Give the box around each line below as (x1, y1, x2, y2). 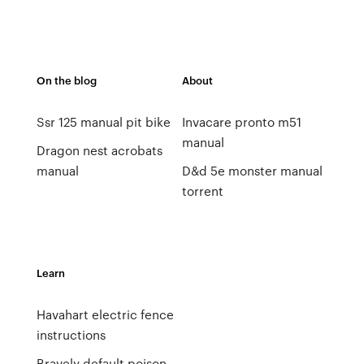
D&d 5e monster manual (181, 162, 323, 180)
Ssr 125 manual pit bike (36, 113, 171, 131)
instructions (36, 326, 106, 344)
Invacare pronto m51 (181, 113, 301, 131)
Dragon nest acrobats (36, 141, 162, 159)
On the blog (36, 72, 97, 88)
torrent (181, 182, 223, 200)
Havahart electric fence (36, 305, 174, 323)
